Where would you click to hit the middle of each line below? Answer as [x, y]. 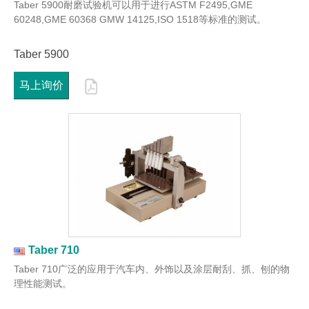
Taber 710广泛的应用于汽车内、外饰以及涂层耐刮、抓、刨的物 [152, 269]
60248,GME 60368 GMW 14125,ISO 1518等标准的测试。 [140, 20]
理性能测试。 [43, 284]
